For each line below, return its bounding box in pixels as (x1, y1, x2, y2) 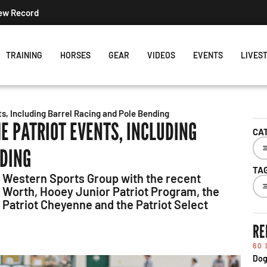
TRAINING (5, 50, 42, 60)
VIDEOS (147, 50, 175, 60)
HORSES (60, 50, 91, 60)
